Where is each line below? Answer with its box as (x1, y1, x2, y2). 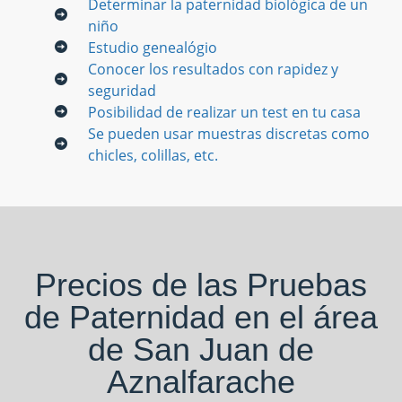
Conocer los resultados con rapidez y (88, 58, 339, 79)
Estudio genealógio (88, 37, 218, 57)
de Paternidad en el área (24, 298, 378, 336)
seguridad (88, 80, 157, 100)
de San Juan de (88, 330, 314, 368)
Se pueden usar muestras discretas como (88, 123, 371, 144)
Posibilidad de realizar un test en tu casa (88, 101, 362, 122)
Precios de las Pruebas (35, 266, 367, 303)
